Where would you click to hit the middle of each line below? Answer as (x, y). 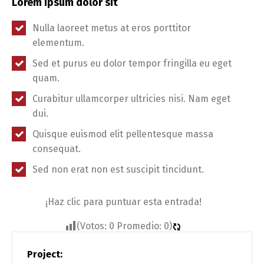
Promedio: (139, 226)
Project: (45, 255)
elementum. (59, 43)
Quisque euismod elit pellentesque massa (123, 134)
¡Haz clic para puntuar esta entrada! (123, 202)
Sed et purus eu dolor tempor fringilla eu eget (132, 64)
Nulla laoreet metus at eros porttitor (112, 28)
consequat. (57, 149)
